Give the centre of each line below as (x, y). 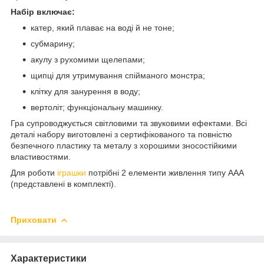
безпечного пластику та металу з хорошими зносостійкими (124, 145)
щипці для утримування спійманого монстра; (118, 75)
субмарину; (53, 43)
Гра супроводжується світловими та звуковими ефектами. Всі (129, 123)
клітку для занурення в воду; (85, 91)
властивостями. (41, 156)
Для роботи (34, 172)
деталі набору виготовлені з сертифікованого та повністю (121, 134)
